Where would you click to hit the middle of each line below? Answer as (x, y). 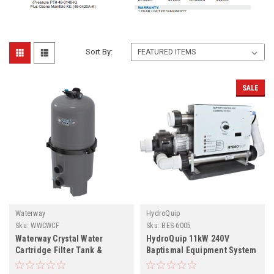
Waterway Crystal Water (59, 239)
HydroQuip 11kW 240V (188, 239)
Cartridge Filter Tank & (59, 250)
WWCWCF (45, 226)
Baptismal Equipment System (202, 250)
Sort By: (99, 52)
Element (31, 262)
